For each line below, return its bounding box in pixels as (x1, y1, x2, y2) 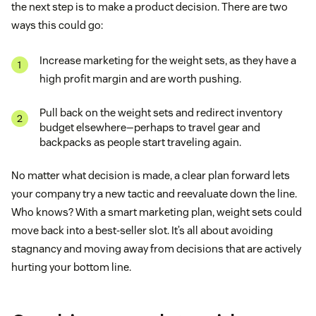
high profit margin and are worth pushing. (39, 72, 241, 86)
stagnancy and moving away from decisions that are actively (11, 242, 301, 256)
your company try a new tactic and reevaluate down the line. (11, 187, 297, 201)
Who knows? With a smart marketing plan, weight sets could (11, 205, 302, 219)
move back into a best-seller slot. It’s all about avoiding (11, 224, 273, 238)
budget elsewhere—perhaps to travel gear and (39, 121, 260, 135)
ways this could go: (11, 18, 103, 32)
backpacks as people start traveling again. (39, 135, 241, 150)
